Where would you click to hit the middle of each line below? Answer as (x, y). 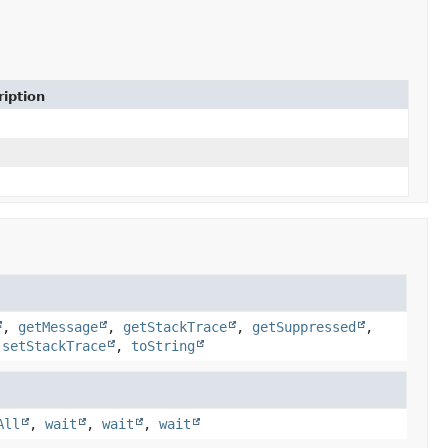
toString (162, 346)
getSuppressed (303, 327)
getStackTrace (174, 327)
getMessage (57, 327)
